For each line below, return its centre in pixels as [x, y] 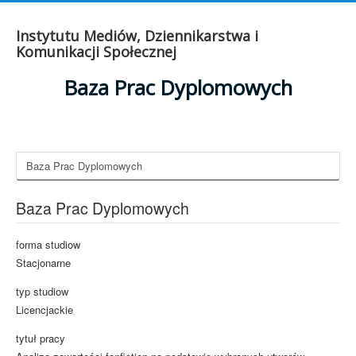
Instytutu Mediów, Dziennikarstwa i [137, 36]
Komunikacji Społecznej [96, 52]
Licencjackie [44, 310]
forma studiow [48, 244]
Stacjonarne [43, 263]
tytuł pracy [41, 338]
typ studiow [42, 291]
